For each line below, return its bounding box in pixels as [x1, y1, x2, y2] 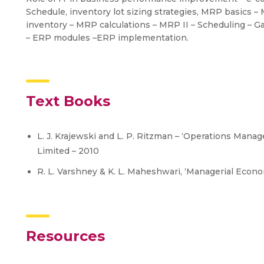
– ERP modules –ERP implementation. [26, 32, 189, 43]
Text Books [26, 92, 110, 110]
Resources [26, 227, 105, 245]
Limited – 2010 [37, 145, 99, 156]
